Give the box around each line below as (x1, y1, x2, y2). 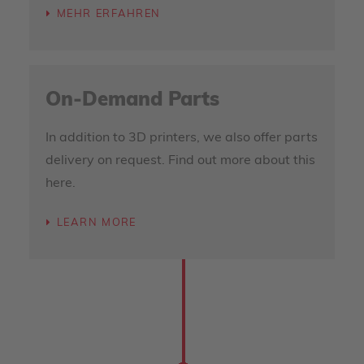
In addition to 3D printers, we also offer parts (45, 132, 318, 145)
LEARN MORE (56, 218, 136, 229)
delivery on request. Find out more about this (45, 154, 315, 167)
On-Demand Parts (45, 91, 219, 110)
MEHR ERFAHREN (56, 9, 161, 20)
